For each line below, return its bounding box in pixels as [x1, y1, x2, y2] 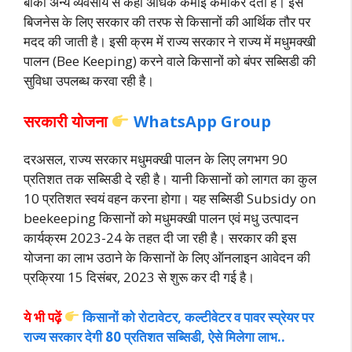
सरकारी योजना [24, 111, 108, 132]
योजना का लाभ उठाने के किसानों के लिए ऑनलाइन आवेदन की [24, 248, 310, 266]
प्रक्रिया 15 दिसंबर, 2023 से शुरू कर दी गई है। [24, 268, 255, 286]
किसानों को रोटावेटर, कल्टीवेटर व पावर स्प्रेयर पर [82, 307, 314, 326]
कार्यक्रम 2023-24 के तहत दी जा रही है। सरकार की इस [24, 229, 296, 247]
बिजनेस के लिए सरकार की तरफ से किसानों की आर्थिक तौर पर [24, 12, 310, 31]
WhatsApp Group [133, 111, 271, 132]
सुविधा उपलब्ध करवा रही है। [24, 71, 154, 90]
